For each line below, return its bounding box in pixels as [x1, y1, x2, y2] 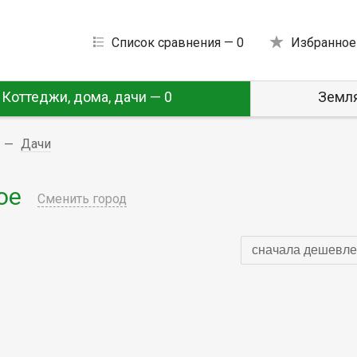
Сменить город [37, 190, 127, 206]
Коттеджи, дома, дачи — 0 [2, 88, 173, 105]
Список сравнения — [111, 34, 237, 50]
